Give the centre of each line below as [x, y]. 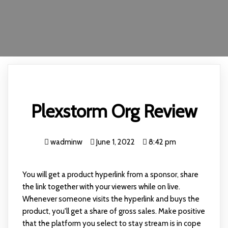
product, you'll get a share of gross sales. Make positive [113, 211]
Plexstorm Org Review [114, 111]
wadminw [66, 142]
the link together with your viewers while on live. [101, 187]
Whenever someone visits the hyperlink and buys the [111, 199]
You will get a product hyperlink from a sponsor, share [110, 175]
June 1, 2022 [115, 142]
